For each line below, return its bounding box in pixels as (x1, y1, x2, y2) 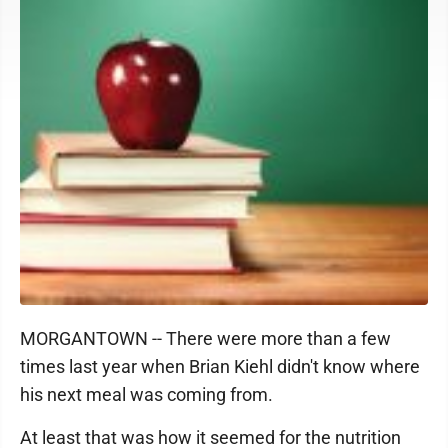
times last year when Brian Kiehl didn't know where (20, 356, 420, 377)
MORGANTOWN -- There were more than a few (20, 328, 391, 349)
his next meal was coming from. (20, 384, 273, 405)
